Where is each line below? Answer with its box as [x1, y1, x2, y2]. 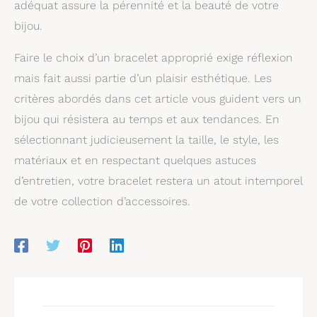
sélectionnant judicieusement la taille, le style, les [14, 132, 279, 146]
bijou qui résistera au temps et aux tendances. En [14, 112, 279, 126]
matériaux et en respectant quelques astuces [14, 153, 256, 167]
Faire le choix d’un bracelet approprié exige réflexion [14, 50, 293, 64]
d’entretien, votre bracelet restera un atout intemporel [14, 173, 302, 188]
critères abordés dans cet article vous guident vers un [14, 91, 301, 105]
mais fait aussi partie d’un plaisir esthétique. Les [14, 71, 272, 85]
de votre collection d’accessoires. [14, 194, 190, 208]
